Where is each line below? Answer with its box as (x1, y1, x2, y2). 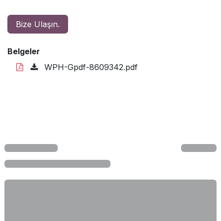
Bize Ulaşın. (16, 19, 60, 29)
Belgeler (7, 46, 40, 56)
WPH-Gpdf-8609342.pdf (42, 62, 138, 72)
